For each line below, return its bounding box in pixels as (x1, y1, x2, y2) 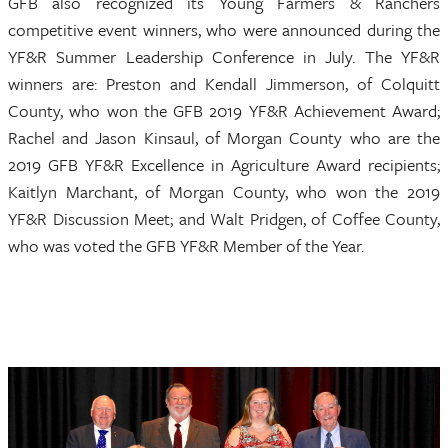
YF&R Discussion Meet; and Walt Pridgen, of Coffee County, (8, 206, 440, 231)
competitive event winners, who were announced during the (8, 17, 440, 42)
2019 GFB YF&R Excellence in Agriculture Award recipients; (8, 152, 440, 177)
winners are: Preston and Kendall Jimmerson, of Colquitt (8, 71, 440, 96)
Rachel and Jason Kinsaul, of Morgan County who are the (8, 125, 440, 150)
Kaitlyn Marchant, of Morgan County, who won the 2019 (8, 179, 440, 204)
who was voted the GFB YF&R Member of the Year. (8, 233, 364, 258)
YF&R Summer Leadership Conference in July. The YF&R (8, 44, 440, 69)
